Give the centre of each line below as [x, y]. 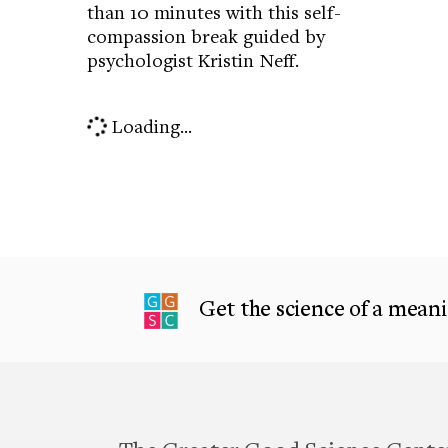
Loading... [149, 126]
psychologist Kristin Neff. [193, 60]
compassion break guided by [206, 36]
